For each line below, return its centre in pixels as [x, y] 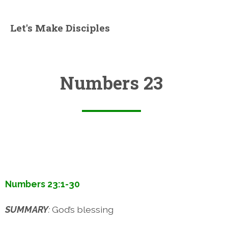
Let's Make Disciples [60, 28]
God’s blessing [83, 209]
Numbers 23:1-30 [42, 184]
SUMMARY [27, 209]
